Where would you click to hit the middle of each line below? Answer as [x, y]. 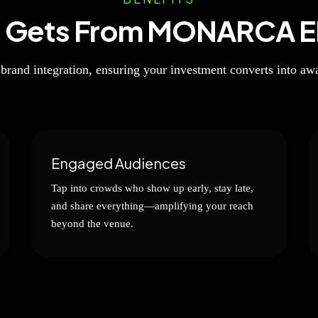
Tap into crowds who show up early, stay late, [152, 188]
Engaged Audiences [119, 163]
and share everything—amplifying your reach [152, 206]
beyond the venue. [92, 224]
